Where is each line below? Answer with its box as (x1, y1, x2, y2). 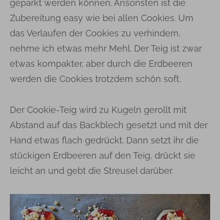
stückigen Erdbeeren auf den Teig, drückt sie (10, 150, 195, 161)
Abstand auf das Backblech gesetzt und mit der (10, 119, 208, 130)
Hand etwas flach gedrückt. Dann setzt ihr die (10, 135, 199, 145)
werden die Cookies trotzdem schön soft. (10, 73, 181, 84)
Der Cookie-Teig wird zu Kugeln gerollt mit (10, 104, 187, 115)
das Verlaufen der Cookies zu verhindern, (10, 27, 181, 38)
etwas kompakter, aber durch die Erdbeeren (10, 58, 192, 69)
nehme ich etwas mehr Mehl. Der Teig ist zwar (10, 43, 202, 54)
